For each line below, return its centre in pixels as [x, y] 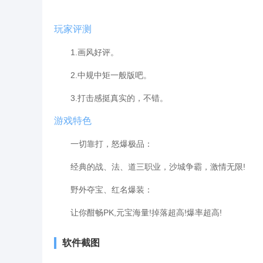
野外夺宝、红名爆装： [103, 190]
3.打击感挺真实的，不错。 [111, 98]
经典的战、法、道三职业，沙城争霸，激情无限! [150, 167]
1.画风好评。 [86, 52]
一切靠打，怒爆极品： [103, 144]
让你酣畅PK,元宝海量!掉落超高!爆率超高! [138, 213]
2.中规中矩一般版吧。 [103, 75]
